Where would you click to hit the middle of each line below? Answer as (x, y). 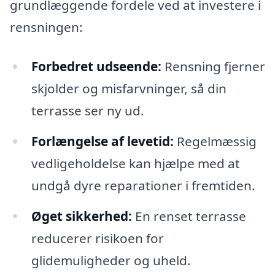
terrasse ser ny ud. (87, 110)
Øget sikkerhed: (81, 216)
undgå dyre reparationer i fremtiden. (143, 185)
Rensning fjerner (213, 66)
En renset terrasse (189, 216)
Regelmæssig (215, 141)
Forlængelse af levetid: (102, 141)
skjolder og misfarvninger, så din (129, 88)
